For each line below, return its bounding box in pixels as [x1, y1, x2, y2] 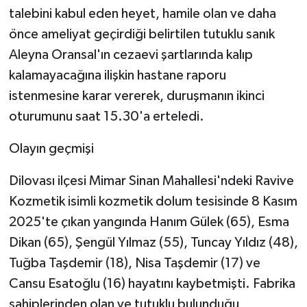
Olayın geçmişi [8, 141, 94, 156]
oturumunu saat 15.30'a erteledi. [8, 109, 204, 123]
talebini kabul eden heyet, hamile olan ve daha [8, 6, 276, 21]
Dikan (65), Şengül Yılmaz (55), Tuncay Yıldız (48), [8, 235, 298, 249]
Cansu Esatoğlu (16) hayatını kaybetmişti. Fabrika [8, 276, 295, 291]
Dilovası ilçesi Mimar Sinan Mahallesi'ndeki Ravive [8, 173, 294, 188]
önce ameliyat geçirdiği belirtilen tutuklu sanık [8, 27, 275, 41]
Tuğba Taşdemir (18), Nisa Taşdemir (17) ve [8, 256, 260, 270]
